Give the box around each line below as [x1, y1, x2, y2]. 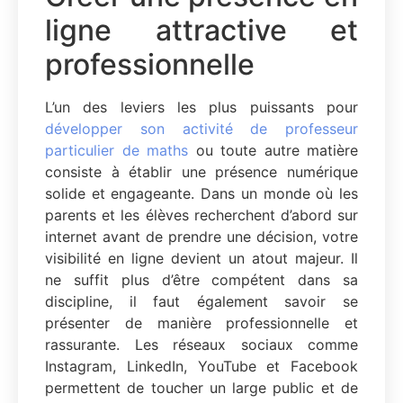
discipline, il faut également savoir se [45, 291, 358, 310]
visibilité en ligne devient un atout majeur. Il [45, 248, 358, 267]
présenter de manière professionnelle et [45, 313, 358, 332]
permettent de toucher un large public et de [45, 378, 358, 397]
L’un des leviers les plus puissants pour [45, 97, 358, 116]
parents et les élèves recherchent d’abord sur [45, 205, 358, 224]
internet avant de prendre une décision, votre [45, 227, 358, 246]
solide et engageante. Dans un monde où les [45, 184, 358, 202]
